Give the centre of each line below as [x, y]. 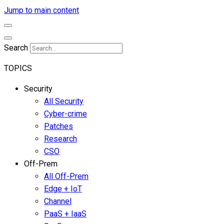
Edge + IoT [63, 189]
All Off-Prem [66, 176]
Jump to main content [41, 10]
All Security [64, 101]
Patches [58, 126]
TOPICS [18, 68]
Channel [58, 201]
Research [60, 139]
